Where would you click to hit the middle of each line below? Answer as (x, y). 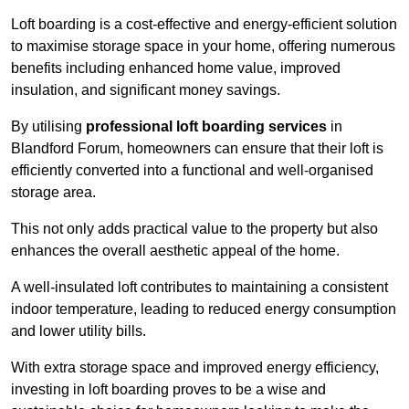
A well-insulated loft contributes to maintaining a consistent (199, 288)
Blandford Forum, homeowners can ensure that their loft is (197, 149)
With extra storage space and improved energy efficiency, (195, 368)
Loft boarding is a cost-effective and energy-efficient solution (204, 25)
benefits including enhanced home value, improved (176, 68)
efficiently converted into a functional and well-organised (192, 171)
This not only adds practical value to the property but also (194, 229)
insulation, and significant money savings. (146, 90)
